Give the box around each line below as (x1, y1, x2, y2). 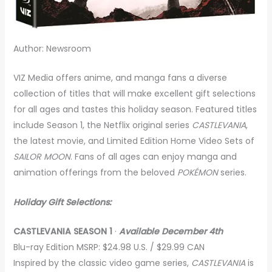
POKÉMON (177, 166, 218, 179)
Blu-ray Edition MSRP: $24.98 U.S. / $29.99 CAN (13, 240, 205, 253)
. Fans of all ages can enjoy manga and (70, 151, 237, 163)
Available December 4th (118, 225, 223, 237)
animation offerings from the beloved (13, 166, 177, 179)
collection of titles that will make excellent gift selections (13, 87, 256, 100)
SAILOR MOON (13, 151, 70, 163)
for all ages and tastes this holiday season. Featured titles (13, 103, 257, 116)
